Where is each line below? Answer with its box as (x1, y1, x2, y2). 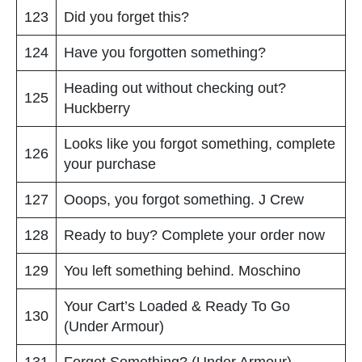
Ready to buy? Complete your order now (64, 226, 325, 243)
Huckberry (64, 99, 130, 116)
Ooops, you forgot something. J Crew (64, 191, 304, 208)
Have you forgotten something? (64, 44, 266, 61)
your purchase (64, 155, 156, 172)
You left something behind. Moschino (64, 262, 301, 279)
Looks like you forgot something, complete (64, 135, 335, 152)
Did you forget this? (64, 8, 189, 25)
